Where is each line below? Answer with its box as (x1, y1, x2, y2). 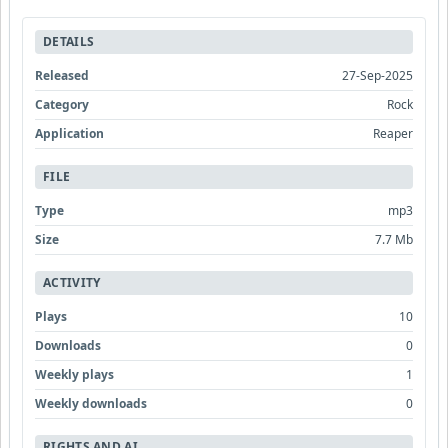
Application (35, 124, 104, 142)
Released (35, 66, 89, 84)
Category (35, 95, 89, 113)
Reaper (373, 124, 413, 142)
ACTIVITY (43, 273, 101, 291)
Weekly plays (35, 365, 114, 383)
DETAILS (43, 32, 95, 50)
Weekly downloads (35, 394, 147, 412)
